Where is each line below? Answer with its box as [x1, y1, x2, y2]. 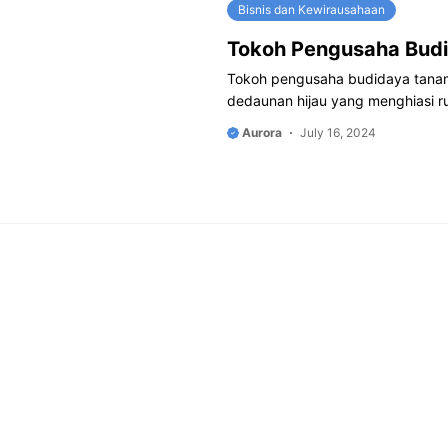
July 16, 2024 [300, 125, 376, 140]
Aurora [239, 125, 282, 140]
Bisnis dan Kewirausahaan [238, 2, 385, 17]
